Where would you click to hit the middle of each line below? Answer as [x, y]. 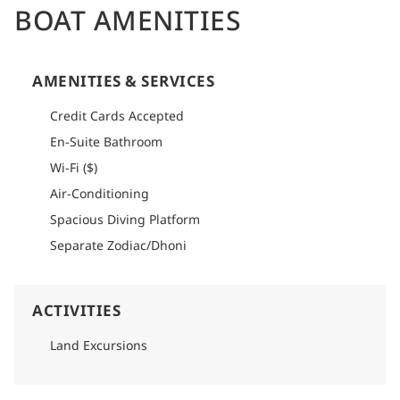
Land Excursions [99, 345]
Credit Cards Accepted [117, 115]
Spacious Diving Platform [125, 219]
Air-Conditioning [100, 193]
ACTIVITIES [76, 310]
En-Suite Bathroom [106, 141]
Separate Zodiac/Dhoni [118, 245]
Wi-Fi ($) [74, 167]
